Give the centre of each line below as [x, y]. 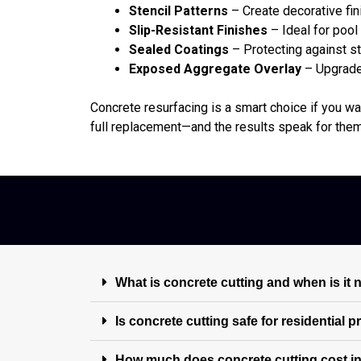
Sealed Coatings [179, 49]
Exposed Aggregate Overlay [215, 68]
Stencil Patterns [178, 10]
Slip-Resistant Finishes [198, 30]
